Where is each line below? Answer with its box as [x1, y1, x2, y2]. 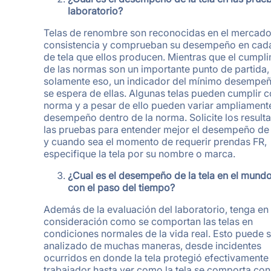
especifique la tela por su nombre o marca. [44, 147, 235, 160]
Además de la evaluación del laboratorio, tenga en [44, 203, 269, 215]
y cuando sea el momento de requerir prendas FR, [44, 135, 267, 148]
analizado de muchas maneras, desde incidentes [44, 239, 261, 252]
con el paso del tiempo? [68, 181, 175, 194]
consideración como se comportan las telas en [44, 215, 253, 227]
